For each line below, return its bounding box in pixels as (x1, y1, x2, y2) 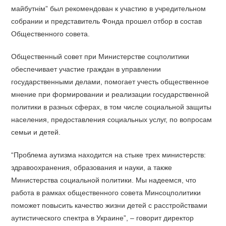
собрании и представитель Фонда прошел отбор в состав (11, 17, 202, 25)
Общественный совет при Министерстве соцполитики (11, 52, 190, 61)
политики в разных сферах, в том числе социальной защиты (11, 102, 212, 111)
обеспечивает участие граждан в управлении (11, 65, 161, 73)
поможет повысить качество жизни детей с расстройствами (11, 201, 208, 209)
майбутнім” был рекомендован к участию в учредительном (11, 4, 206, 13)
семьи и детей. (11, 128, 61, 136)
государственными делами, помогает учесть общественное (11, 77, 209, 86)
